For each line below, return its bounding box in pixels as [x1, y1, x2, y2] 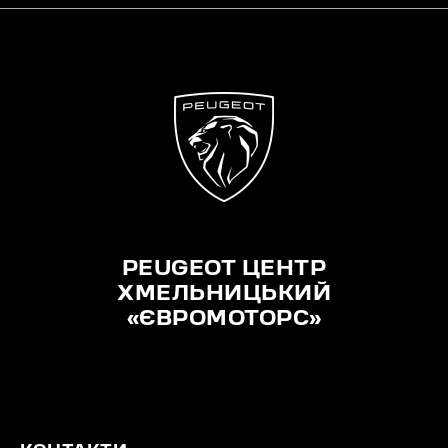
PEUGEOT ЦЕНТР [121, 261, 327, 280]
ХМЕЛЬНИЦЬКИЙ [117, 286, 331, 305]
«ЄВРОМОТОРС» [126, 311, 322, 330]
